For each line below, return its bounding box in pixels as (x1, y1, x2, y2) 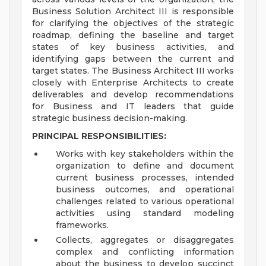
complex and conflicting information (56, 246, 234, 258)
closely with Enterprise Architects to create (32, 77, 234, 88)
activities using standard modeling (56, 208, 234, 219)
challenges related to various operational (56, 196, 234, 207)
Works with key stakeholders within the (56, 148, 234, 160)
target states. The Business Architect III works (32, 65, 234, 77)
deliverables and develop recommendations (32, 89, 234, 100)
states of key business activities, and (32, 42, 234, 53)
